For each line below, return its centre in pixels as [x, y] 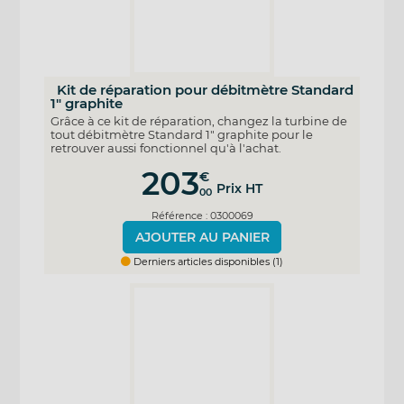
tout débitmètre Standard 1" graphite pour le [182, 134]
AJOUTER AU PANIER [202, 237]
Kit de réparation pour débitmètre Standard [205, 90]
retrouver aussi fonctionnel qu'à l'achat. [166, 147]
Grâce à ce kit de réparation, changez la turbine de [199, 120]
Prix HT [239, 189]
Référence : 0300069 [202, 216]
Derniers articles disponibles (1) [207, 262]
